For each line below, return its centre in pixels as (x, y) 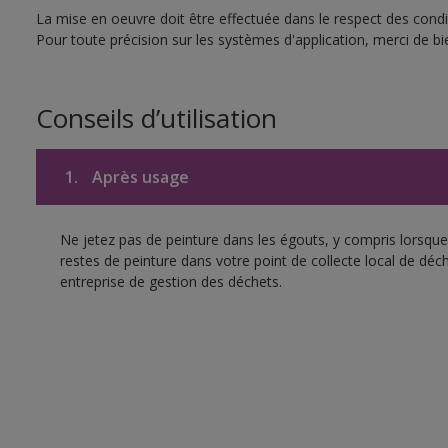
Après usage (138, 177)
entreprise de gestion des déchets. (170, 281)
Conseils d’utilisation (156, 118)
